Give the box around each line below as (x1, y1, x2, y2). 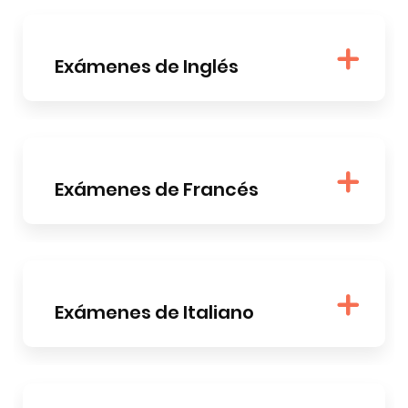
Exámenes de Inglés (55, 54, 239, 80)
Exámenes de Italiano (55, 300, 254, 326)
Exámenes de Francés (55, 177, 259, 203)
